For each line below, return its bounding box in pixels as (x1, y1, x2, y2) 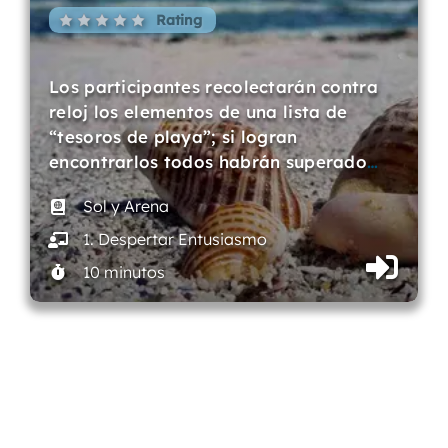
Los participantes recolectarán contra (49, 76, 378, 98)
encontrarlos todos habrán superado (49, 151, 367, 173)
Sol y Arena (82, 196, 169, 217)
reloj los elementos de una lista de (49, 101, 348, 123)
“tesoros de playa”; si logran (49, 126, 298, 148)
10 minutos (82, 261, 165, 282)
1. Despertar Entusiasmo (82, 228, 267, 249)
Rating (155, 10, 202, 29)
